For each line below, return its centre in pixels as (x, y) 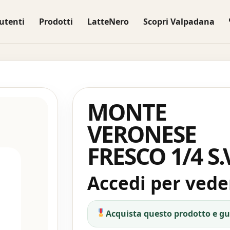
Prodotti (56, 22)
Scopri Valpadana (179, 22)
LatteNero (108, 22)
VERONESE (141, 134)
